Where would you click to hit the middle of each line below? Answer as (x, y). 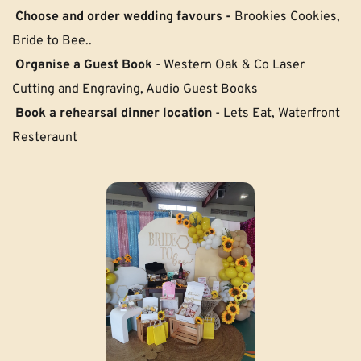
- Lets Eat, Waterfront (278, 113)
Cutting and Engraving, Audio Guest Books (135, 89)
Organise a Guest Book (84, 65)
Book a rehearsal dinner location (115, 113)
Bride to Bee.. (52, 41)
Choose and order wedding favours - (125, 17)
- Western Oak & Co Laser (228, 65)
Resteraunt (45, 137)
